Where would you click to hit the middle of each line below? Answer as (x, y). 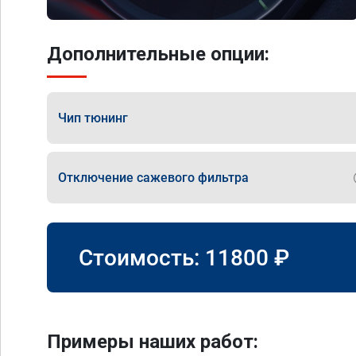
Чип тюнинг (93, 118)
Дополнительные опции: (158, 54)
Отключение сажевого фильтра (153, 177)
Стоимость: (142, 257)
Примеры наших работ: (153, 342)
